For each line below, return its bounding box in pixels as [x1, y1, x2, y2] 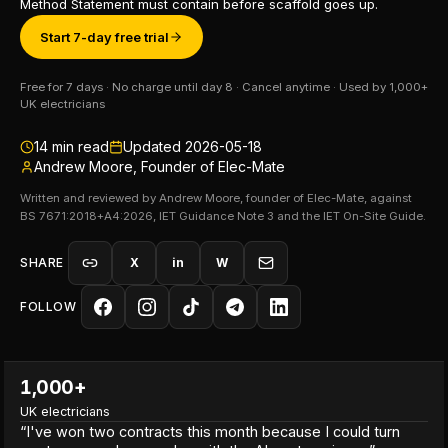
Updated [123, 138, 185, 155]
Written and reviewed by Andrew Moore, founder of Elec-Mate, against [20, 191, 412, 205]
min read [48, 138, 109, 155]
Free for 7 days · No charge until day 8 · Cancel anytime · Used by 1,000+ [20, 80, 428, 94]
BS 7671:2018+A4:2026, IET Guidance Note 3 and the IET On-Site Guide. [20, 209, 426, 223]
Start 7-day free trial [40, 28, 169, 45]
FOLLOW [20, 299, 77, 314]
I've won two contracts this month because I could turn [26, 423, 400, 440]
